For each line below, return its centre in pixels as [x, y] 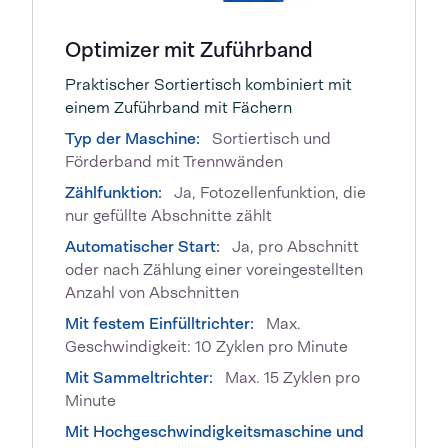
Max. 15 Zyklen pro [290, 377]
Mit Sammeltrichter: [139, 377]
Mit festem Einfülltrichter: [159, 323]
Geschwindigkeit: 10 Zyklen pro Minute [206, 346]
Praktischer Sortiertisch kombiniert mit [208, 84]
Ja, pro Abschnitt [293, 246]
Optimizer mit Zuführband [189, 49]
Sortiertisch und [269, 138]
